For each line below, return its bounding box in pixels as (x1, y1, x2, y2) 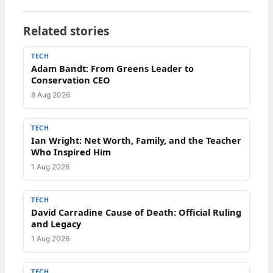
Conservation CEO (31, 73, 110, 86)
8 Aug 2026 (31, 90, 70, 99)
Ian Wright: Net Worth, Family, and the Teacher (31, 133, 241, 146)
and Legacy (31, 217, 81, 230)
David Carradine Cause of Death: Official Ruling (31, 205, 241, 218)
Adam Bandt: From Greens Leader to (31, 62, 194, 74)
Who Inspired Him (31, 145, 111, 158)
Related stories (23, 23, 109, 39)
